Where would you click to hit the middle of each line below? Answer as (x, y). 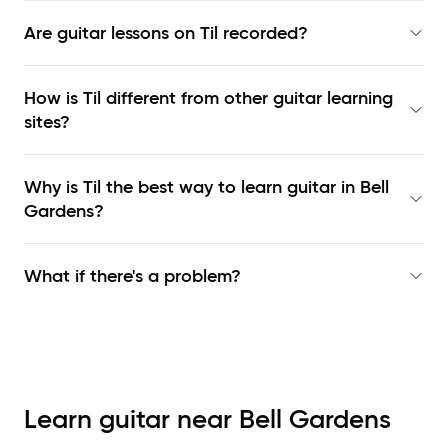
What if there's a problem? (132, 276)
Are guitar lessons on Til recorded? (166, 33)
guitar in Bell (338, 187)
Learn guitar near (131, 419)
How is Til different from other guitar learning (208, 98)
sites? (47, 122)
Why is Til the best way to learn (155, 187)
